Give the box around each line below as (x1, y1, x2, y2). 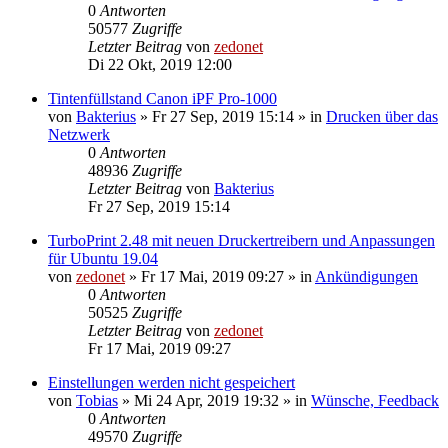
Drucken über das (326, 107, 438, 125)
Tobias (76, 391, 118, 409)
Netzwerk (48, 125, 110, 143)
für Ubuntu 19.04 (48, 249, 158, 267)
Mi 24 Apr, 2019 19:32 (134, 391, 279, 409)
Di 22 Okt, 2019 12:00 (88, 55, 232, 73)
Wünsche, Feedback (311, 391, 439, 409)
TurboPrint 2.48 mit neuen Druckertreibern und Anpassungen (48, 231, 435, 249)
